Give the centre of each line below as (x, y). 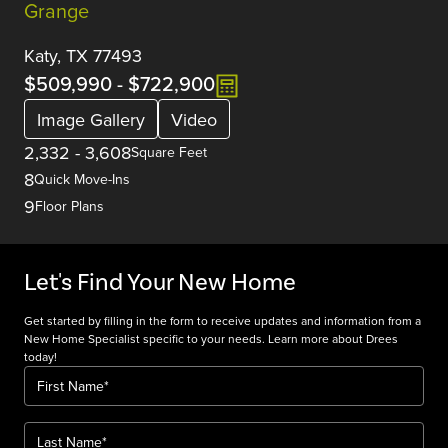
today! (40, 357)
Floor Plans (69, 206)
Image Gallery (91, 119)
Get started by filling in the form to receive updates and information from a (222, 321)
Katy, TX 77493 (83, 56)
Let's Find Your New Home (160, 282)
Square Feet (169, 152)
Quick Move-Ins (82, 179)
